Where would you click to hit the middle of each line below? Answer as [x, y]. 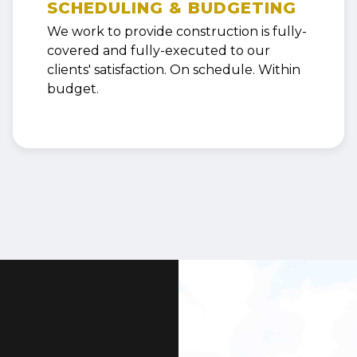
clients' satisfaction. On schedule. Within [173, 69]
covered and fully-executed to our [158, 50]
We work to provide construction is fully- [177, 31]
